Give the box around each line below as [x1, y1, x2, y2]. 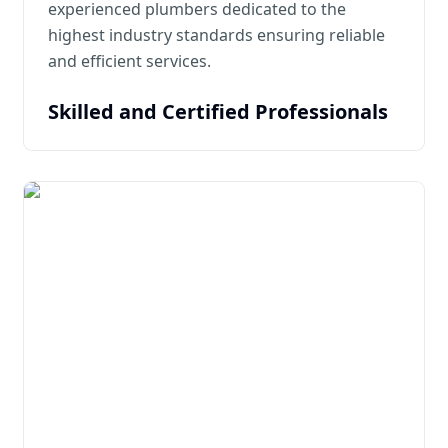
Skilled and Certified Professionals [48, 98, 388, 125]
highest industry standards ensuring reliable [48, 24, 385, 46]
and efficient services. [48, 50, 211, 72]
